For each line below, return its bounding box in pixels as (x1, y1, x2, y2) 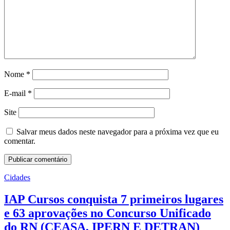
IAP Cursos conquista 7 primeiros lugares (4, 192, 223, 206)
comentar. (4, 136, 35, 145)
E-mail (4, 88, 28, 98)
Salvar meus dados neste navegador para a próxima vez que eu (16, 127, 219, 136)
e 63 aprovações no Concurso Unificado (4, 206, 211, 220)
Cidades (4, 172, 30, 182)
